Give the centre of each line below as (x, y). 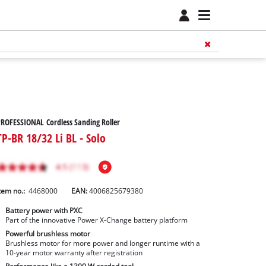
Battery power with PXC (44, 211)
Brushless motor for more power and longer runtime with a (102, 243)
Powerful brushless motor (47, 234)
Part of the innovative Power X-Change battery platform (96, 220)
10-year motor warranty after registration (74, 253)
